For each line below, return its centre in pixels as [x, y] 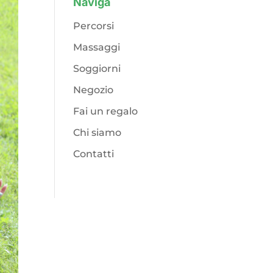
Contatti [94, 154]
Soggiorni [97, 69]
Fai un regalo [106, 112]
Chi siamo [97, 133]
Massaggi [97, 48]
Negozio [94, 90]
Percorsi [94, 26]
